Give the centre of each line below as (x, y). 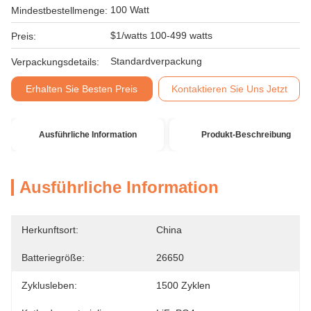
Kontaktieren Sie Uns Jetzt (229, 89)
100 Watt (130, 10)
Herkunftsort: (50, 230)
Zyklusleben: (49, 285)
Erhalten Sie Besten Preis (82, 89)
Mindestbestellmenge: (59, 10)
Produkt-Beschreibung (246, 135)
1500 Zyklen (183, 285)
